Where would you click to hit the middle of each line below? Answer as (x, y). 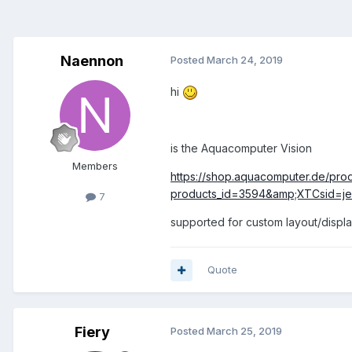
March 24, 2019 (245, 60)
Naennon (92, 61)
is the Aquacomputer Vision (241, 148)
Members (95, 166)
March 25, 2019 (244, 331)
